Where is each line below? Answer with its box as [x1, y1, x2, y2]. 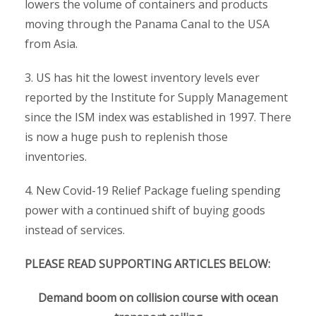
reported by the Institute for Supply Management [25, 89, 288, 105]
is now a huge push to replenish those [25, 128, 228, 145]
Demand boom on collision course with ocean [38, 289, 278, 305]
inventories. [25, 148, 87, 164]
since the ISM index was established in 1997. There [25, 109, 291, 125]
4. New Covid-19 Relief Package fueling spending [25, 182, 281, 198]
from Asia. [25, 35, 78, 51]
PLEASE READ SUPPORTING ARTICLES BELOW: [25, 255, 270, 272]
